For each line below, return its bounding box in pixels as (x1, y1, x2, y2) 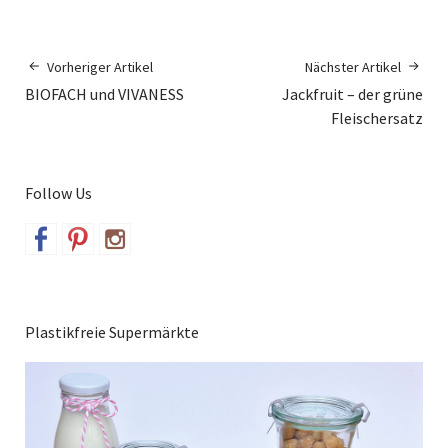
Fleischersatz (331, 107, 423, 128)
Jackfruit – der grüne (282, 83, 423, 104)
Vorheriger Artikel (47, 57, 153, 76)
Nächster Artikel (305, 57, 401, 76)
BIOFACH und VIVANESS (25, 83, 184, 104)
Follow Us (25, 182, 92, 203)
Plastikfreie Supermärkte (25, 321, 199, 342)
